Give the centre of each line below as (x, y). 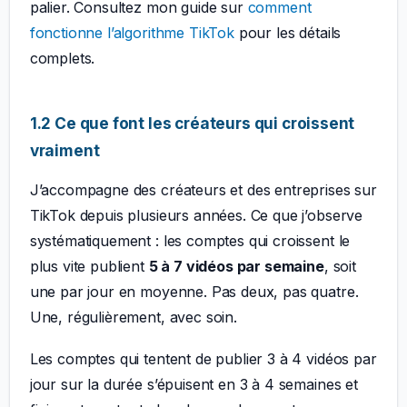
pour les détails (288, 32)
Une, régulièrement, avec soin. (133, 317)
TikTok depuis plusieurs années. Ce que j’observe (196, 215)
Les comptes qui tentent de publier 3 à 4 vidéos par (203, 358)
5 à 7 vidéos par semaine (236, 266)
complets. (62, 58)
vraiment (65, 150)
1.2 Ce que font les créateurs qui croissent (192, 123)
